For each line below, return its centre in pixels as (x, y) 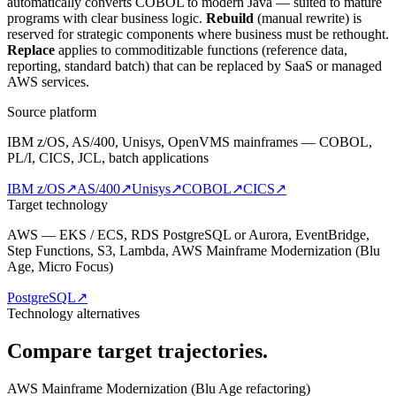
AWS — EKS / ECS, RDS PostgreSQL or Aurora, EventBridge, (188, 235)
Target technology (57, 205)
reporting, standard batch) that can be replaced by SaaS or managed (194, 66)
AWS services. (48, 82)
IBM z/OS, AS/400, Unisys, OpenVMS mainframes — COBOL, (190, 142)
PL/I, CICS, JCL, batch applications (108, 158)
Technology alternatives (73, 314)
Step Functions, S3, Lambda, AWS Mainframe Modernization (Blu (194, 251)
